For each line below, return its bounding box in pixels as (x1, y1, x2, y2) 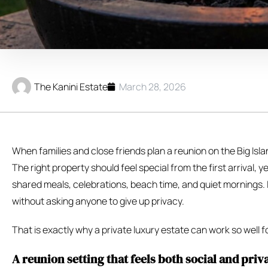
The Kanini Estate (34, 80, 108, 93)
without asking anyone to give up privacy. (12, 194, 184, 208)
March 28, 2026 (119, 80, 186, 93)
